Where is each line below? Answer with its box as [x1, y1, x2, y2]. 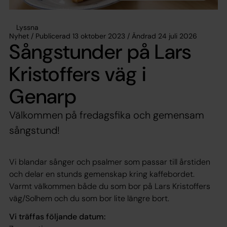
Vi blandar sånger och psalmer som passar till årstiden [9, 156, 210, 167]
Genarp [9, 83, 77, 109]
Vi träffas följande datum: [9, 211, 105, 222]
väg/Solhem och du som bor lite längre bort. [9, 193, 169, 204]
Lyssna [16, 22, 39, 32]
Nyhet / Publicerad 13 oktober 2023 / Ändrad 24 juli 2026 [9, 31, 197, 41]
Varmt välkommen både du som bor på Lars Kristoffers [9, 180, 210, 192]
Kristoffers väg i [9, 60, 147, 87]
